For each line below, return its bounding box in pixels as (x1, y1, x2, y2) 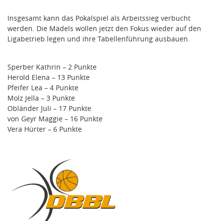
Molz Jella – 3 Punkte (7, 93, 75, 103)
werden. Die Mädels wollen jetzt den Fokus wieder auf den (7, 24, 201, 34)
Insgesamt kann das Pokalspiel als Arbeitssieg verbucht (7, 13, 190, 23)
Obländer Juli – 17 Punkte (7, 104, 91, 113)
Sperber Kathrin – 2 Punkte (7, 62, 97, 72)
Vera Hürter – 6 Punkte (7, 124, 82, 134)
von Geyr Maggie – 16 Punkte (7, 114, 103, 124)
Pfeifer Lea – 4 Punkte (7, 83, 78, 93)
